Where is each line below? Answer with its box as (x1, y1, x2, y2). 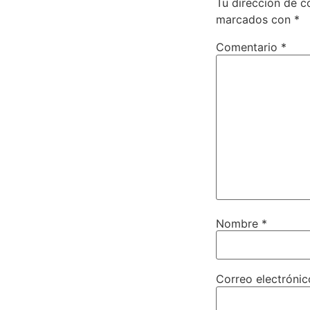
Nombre (216, 216, 262, 230)
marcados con (216, 12, 294, 27)
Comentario (216, 40, 281, 55)
